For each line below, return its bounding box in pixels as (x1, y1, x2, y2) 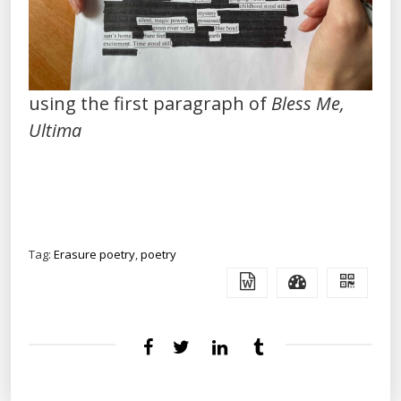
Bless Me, (271, 90, 345, 115)
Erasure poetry (54, 245, 135, 262)
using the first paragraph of (29, 90, 271, 115)
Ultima (29, 117, 81, 142)
